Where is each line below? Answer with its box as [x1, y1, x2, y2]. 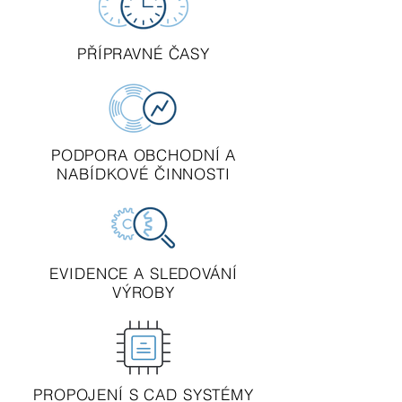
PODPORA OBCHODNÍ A [50, 145, 237, 164]
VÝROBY [111, 283, 176, 301]
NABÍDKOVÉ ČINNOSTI [57, 164, 231, 183]
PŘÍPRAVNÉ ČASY [77, 44, 210, 63]
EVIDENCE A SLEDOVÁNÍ [49, 264, 238, 283]
